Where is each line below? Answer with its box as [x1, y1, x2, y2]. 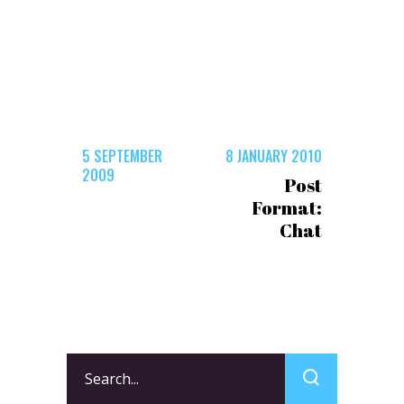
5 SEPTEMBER [82, 144, 162, 167]
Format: [252, 195, 322, 220]
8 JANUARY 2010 [225, 144, 322, 167]
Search [66, 353, 112, 374]
